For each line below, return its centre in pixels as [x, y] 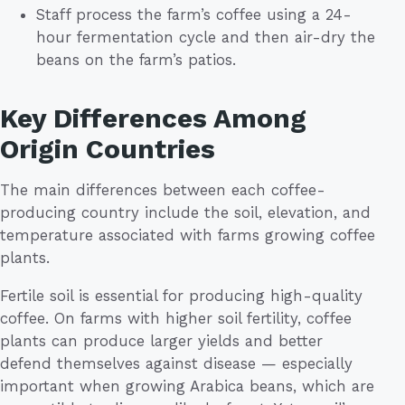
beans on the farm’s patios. [136, 59]
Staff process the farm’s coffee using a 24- [194, 14]
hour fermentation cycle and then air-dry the [206, 37]
